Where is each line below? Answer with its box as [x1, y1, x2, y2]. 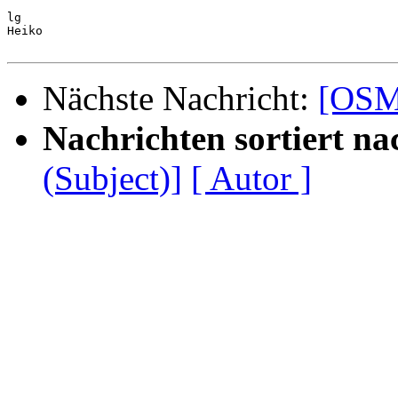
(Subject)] [43, 159, 182, 198]
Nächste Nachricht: [43, 79, 318, 118]
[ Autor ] [191, 159, 312, 198]
